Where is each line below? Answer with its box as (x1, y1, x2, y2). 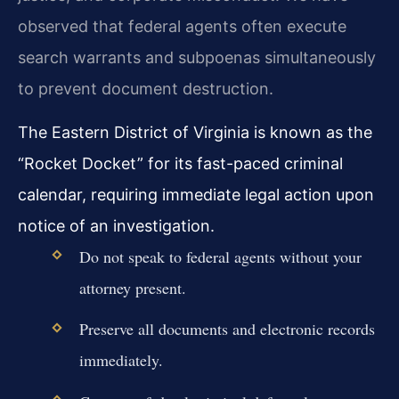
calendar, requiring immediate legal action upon (18, 185, 374, 205)
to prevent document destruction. (18, 78, 273, 98)
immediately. (78, 349, 163, 371)
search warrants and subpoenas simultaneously (18, 47, 376, 67)
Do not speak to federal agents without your (78, 246, 362, 268)
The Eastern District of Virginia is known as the (18, 123, 372, 142)
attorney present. (78, 277, 186, 299)
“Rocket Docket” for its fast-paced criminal (18, 154, 343, 174)
